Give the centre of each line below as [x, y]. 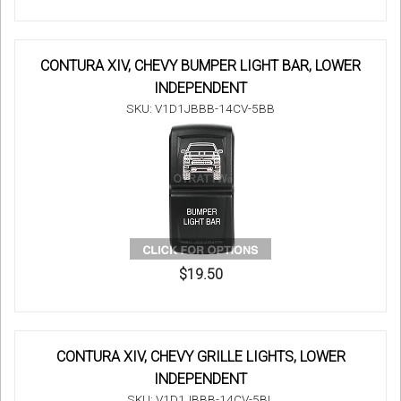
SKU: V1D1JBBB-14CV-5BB [200, 109]
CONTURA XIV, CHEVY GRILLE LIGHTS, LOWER [200, 357]
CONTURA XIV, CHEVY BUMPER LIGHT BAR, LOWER [200, 66]
